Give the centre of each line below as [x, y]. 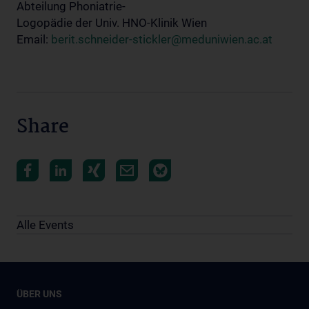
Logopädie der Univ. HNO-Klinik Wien [112, 23]
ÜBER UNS [39, 294]
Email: [34, 39]
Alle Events [45, 225]
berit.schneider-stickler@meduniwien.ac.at [162, 39]
